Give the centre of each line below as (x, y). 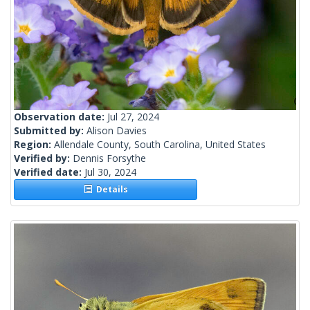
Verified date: (49, 172)
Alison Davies (117, 131)
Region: (34, 145)
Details (110, 190)
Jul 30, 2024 (110, 172)
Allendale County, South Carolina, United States (160, 145)
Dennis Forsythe (109, 158)
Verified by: (43, 158)
